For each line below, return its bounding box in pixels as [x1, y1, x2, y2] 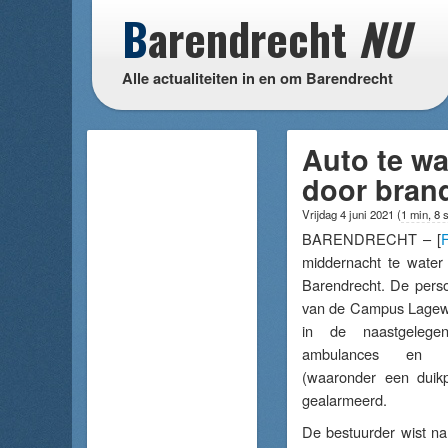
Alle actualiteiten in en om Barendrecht [122, 67, 393, 89]
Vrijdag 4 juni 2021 [302, 206, 397, 222]
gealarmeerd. [302, 389, 387, 410]
